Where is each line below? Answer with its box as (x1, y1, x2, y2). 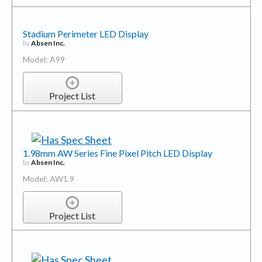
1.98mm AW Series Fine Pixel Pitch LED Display (22, 147, 212, 159)
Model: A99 (22, 54, 65, 64)
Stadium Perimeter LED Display (22, 27, 149, 39)
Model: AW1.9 (22, 174, 74, 184)
